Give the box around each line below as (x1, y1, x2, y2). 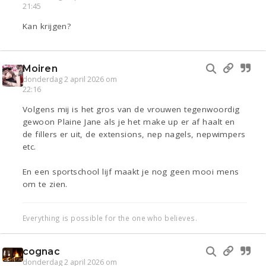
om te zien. (23, 179, 68, 190)
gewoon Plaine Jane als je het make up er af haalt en (23, 116, 235, 128)
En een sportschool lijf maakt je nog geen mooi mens (23, 166, 239, 178)
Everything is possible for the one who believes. (23, 213, 198, 223)
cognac (23, 246, 60, 258)
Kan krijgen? (23, 21, 71, 32)
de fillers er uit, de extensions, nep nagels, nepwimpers (23, 129, 246, 140)
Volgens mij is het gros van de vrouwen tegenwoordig (23, 104, 240, 115)
